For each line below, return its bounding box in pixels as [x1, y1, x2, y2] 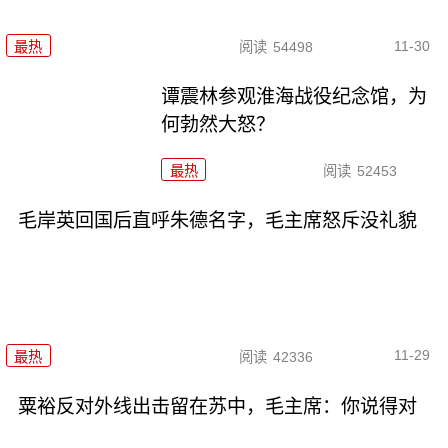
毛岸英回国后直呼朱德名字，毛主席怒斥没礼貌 [17, 210, 417, 232]
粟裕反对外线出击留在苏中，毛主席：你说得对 [17, 395, 417, 417]
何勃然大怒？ [161, 114, 276, 136]
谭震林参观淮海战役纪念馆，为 [161, 86, 428, 108]
